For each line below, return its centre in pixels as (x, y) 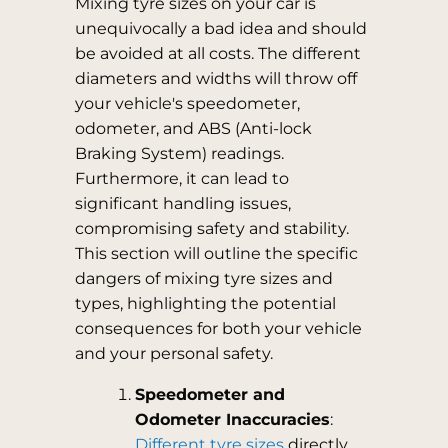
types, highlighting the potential (205, 303)
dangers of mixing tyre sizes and (203, 278)
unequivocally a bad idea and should (220, 28)
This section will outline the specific (216, 253)
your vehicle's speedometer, (187, 103)
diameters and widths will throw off (215, 78)
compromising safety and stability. (211, 228)
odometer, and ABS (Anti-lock (193, 128)
